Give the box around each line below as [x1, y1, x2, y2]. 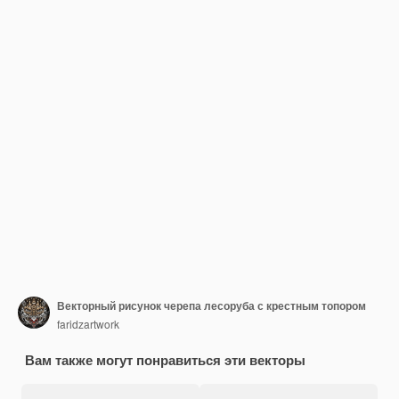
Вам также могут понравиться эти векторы [25, 350, 305, 370]
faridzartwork [57, 315, 119, 331]
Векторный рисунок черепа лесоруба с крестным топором [57, 297, 366, 313]
